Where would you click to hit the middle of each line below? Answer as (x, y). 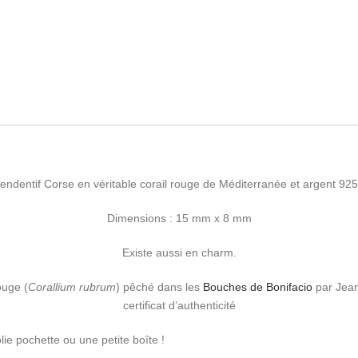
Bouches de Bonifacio (258, 287)
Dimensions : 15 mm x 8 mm (179, 219)
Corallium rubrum (72, 287)
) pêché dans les (159, 287)
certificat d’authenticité (179, 306)
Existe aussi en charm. (179, 253)
